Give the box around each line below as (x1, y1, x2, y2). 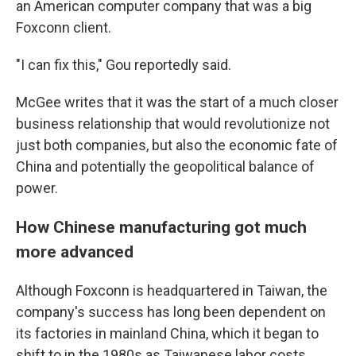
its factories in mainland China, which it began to (16, 324, 319, 342)
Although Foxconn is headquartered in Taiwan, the (16, 281, 327, 299)
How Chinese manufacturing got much (16, 216, 307, 237)
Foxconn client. (16, 18, 111, 36)
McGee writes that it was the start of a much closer (16, 93, 339, 110)
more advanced (16, 241, 133, 261)
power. (16, 179, 58, 196)
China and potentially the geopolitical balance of (16, 157, 315, 175)
